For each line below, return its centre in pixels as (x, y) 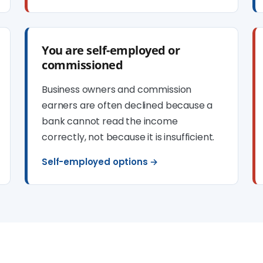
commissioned (82, 65)
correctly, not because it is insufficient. (128, 137)
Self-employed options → (100, 162)
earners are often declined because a (127, 105)
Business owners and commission (117, 90)
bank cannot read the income (110, 121)
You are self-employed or (111, 50)
